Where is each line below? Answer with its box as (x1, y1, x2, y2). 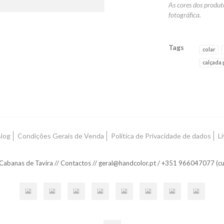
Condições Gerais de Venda (17, 131, 104, 140)
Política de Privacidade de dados (110, 131, 211, 140)
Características (167, 76, 215, 84)
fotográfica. (168, 10, 201, 19)
